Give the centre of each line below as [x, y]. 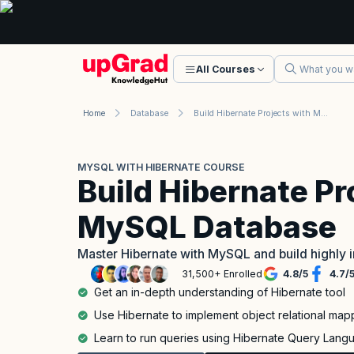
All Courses [225, 69]
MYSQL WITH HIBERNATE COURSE [161, 167]
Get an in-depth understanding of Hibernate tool [220, 292]
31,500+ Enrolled [222, 274]
